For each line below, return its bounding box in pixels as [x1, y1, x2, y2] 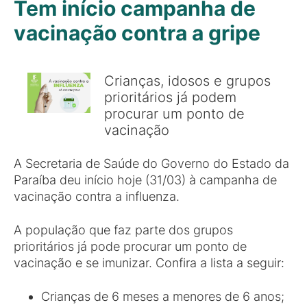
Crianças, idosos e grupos [104, 72, 271, 89]
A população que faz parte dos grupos [14, 223, 233, 237]
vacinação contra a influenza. [14, 189, 180, 204]
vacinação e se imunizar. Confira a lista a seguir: [14, 256, 284, 270]
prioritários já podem [104, 88, 236, 106]
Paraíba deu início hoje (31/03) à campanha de [14, 173, 277, 187]
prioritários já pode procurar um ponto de [14, 239, 247, 254]
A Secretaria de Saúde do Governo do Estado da [14, 156, 289, 171]
